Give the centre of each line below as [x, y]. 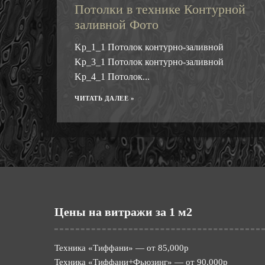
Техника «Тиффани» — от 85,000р [122, 248]
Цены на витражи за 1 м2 [123, 212]
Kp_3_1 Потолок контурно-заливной [149, 62]
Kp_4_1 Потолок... [112, 77]
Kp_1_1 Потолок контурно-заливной [151, 47]
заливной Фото [117, 25]
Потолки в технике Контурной [160, 9]
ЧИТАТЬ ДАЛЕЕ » [104, 98]
